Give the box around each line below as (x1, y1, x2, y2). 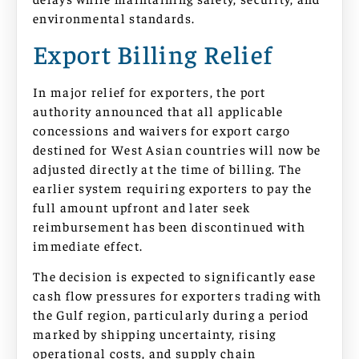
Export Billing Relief (33, 37, 273, 70)
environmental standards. (33, 9, 196, 26)
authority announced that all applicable (33, 102, 284, 119)
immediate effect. (33, 236, 143, 253)
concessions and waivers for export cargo (33, 121, 290, 138)
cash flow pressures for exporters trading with (33, 287, 322, 304)
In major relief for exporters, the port (33, 83, 266, 99)
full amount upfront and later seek (33, 198, 251, 215)
